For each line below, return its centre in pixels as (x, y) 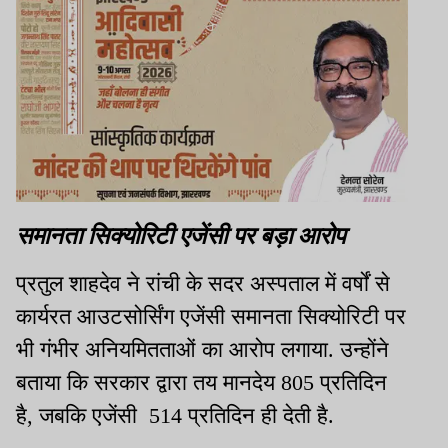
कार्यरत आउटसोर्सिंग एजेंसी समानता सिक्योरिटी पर (211, 316)
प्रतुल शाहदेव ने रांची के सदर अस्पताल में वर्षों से (203, 283)
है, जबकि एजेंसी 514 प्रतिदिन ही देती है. (175, 415)
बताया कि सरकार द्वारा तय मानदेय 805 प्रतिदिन (201, 382)
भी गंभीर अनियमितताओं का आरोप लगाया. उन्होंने (202, 349)
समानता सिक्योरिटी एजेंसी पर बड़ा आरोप (180, 233)
